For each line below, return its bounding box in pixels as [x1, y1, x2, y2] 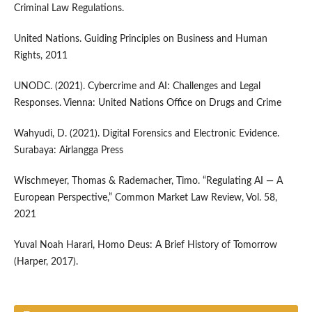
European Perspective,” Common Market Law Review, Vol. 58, [13, 193, 277, 203]
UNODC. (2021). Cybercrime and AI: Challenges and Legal [13, 81, 260, 92]
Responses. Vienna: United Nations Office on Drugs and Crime [13, 98, 281, 109]
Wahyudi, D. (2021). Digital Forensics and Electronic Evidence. [13, 129, 279, 139]
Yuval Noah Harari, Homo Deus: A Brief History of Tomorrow [13, 240, 277, 251]
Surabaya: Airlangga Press [13, 146, 123, 156]
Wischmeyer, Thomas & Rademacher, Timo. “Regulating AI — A [13, 176, 283, 187]
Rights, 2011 [13, 51, 68, 61]
